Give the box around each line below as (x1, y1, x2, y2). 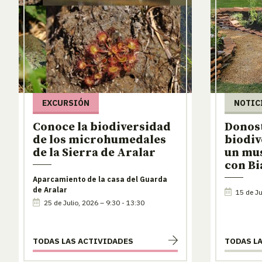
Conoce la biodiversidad (33, 119, 171, 135)
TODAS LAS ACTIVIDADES (33, 236, 133, 247)
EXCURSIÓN (42, 97, 89, 108)
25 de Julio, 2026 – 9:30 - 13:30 (42, 198, 144, 207)
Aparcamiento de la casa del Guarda (33, 174, 167, 184)
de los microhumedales (33, 132, 166, 147)
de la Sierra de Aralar (33, 145, 156, 160)
